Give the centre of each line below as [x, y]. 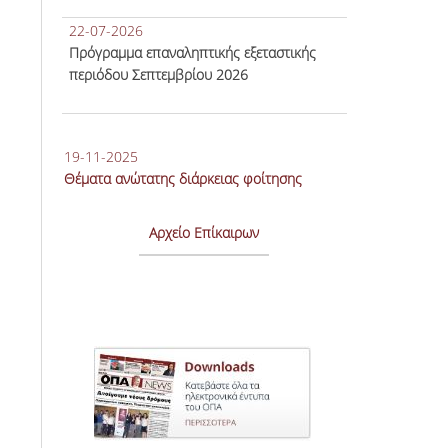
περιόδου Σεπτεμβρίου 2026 [158, 74]
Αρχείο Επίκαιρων [204, 232]
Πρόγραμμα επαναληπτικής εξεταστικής [192, 52]
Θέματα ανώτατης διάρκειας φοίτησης [182, 178]
